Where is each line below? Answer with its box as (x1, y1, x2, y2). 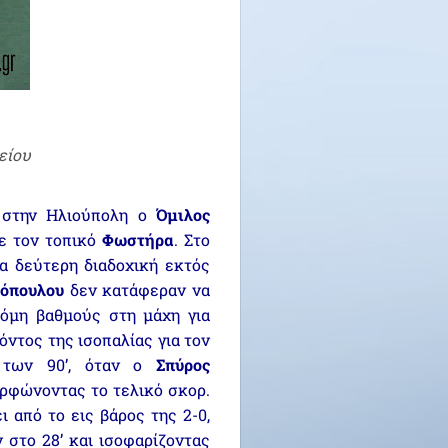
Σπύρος (156, 354, 211, 375)
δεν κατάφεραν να (64, 279, 211, 300)
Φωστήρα (101, 229, 174, 250)
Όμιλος (156, 204, 211, 225)
